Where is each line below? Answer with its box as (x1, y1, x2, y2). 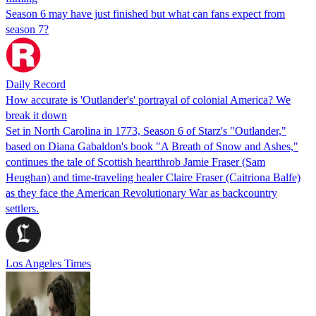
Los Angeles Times (6, 257, 91, 269)
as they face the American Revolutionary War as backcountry (6, 186, 277, 199)
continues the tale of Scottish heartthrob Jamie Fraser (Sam (6, 155, 265, 168)
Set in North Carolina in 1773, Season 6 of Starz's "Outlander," (6, 124, 286, 137)
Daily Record (6, 78, 66, 90)
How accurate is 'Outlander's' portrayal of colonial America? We (6, 93, 291, 106)
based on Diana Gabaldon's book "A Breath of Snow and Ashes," (6, 140, 298, 152)
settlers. (6, 202, 39, 214)
